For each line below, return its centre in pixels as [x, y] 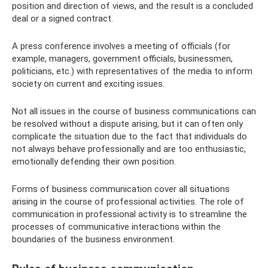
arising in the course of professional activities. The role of [128, 201]
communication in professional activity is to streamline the [130, 214]
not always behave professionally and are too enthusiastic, [129, 149]
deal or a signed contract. [63, 18]
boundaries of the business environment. [93, 239]
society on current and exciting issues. [88, 83]
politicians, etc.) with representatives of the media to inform [132, 71]
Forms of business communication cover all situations [121, 189]
